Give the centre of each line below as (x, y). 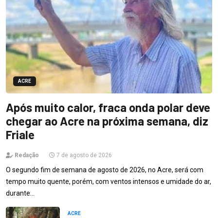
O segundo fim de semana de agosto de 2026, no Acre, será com (105, 170)
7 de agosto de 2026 (83, 155)
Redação (26, 155)
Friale (20, 134)
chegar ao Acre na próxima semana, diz (107, 121)
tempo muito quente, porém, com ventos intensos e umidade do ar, (109, 181)
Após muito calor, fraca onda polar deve (108, 107)
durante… (20, 193)
